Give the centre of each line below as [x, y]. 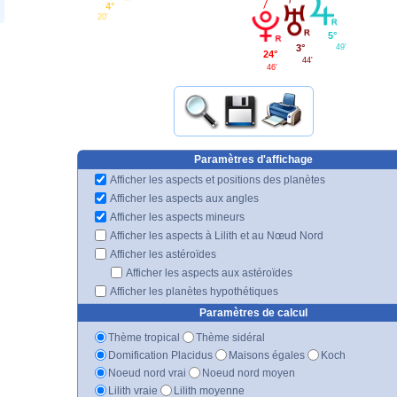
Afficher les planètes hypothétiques [193, 291]
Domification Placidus [160, 355]
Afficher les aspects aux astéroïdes [208, 272]
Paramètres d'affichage [253, 159]
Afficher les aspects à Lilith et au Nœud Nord [216, 235]
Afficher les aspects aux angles [183, 198]
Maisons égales [267, 355]
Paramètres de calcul [253, 312]
